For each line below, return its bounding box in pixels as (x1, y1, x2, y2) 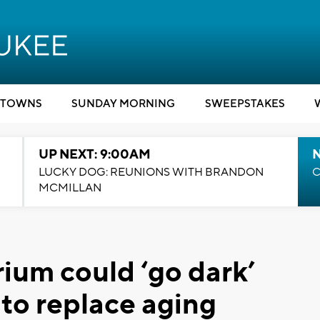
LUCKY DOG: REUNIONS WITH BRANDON (38, 165, 264, 179)
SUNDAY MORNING (71, 97, 175, 111)
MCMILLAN (38, 181, 101, 195)
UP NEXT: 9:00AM (38, 146, 151, 163)
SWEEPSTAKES (204, 97, 285, 111)
